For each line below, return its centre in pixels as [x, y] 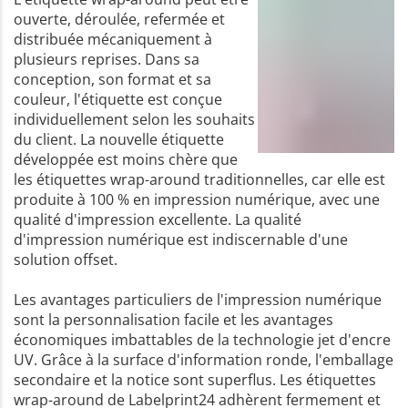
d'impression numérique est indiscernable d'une [181, 239]
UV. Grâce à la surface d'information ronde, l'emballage [204, 359]
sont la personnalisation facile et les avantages [173, 319]
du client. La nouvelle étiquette [119, 139]
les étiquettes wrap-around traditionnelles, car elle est [199, 179]
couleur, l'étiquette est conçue [118, 99]
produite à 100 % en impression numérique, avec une [197, 199]
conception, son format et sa [112, 79]
